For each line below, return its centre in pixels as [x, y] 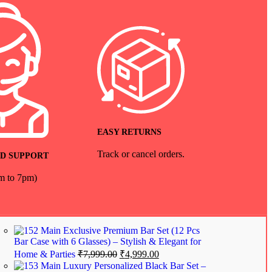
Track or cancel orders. [141, 154]
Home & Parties [46, 254]
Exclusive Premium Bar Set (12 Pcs [131, 230]
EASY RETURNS [129, 132]
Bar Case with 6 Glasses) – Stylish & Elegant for [107, 241]
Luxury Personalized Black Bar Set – [134, 265]
